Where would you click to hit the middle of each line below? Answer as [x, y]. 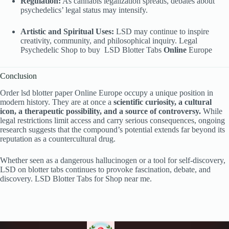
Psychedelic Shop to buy [60, 50]
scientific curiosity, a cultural [163, 102]
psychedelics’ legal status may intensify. [84, 10]
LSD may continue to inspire [162, 32]
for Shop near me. [123, 179]
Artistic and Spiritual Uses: [67, 32]
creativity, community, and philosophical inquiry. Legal [109, 41]
